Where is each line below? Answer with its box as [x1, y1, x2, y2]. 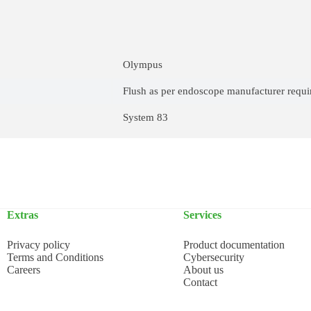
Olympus [123, 59, 162, 70]
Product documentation [183, 238, 285, 251]
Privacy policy [7, 238, 70, 251]
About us [183, 263, 224, 276]
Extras [7, 208, 38, 221]
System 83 [123, 112, 168, 123]
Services [183, 208, 221, 221]
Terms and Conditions [7, 251, 103, 263]
